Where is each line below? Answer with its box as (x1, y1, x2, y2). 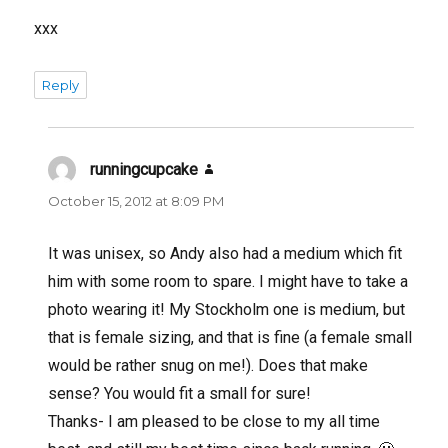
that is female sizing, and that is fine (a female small (48, 327, 413, 347)
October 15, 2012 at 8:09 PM (48, 192, 225, 209)
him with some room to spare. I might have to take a (48, 271, 409, 291)
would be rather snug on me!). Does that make (48, 355, 369, 375)
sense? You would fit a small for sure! (48, 383, 312, 403)
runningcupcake (90, 159, 199, 179)
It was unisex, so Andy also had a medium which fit (48, 243, 403, 263)
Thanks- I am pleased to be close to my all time (48, 411, 381, 431)
